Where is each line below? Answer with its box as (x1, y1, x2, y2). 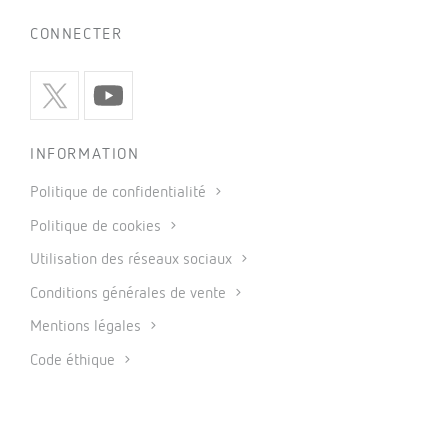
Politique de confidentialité (30, 184, 210, 201)
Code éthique (30, 352, 119, 369)
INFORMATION (30, 146, 140, 163)
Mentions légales (30, 319, 145, 336)
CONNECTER (30, 26, 123, 43)
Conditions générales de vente (30, 285, 230, 302)
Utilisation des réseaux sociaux (30, 252, 236, 269)
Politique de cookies (30, 218, 165, 235)
